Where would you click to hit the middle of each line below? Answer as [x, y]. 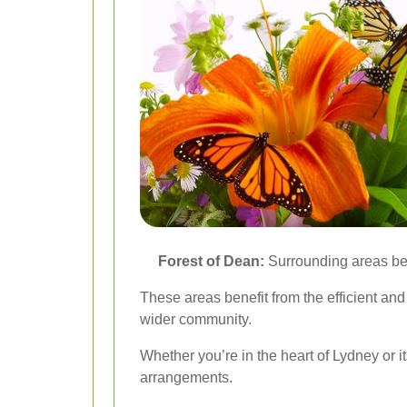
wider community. [196, 319]
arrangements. [186, 377]
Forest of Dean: [211, 261]
